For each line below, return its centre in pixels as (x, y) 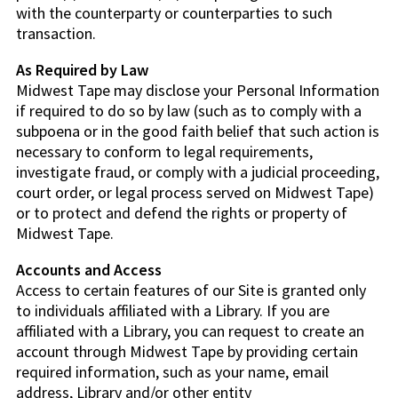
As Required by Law (82, 69)
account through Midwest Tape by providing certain (187, 351)
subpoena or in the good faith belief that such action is (198, 131)
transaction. (56, 33)
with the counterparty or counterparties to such (174, 12)
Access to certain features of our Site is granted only (191, 290)
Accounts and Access (89, 269)
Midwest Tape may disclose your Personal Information (198, 90)
